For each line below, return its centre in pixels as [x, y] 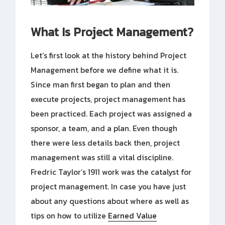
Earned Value [133, 215]
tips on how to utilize [70, 215]
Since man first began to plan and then [101, 84]
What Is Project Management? [112, 32]
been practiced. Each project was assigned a [111, 114]
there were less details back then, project [105, 143]
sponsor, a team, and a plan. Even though [104, 128]
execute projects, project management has [108, 99]
